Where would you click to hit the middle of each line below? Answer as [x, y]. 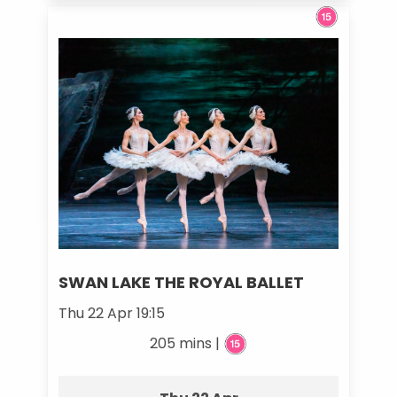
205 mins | [187, 343]
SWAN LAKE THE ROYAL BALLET [181, 282]
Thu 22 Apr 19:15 [111, 313]
